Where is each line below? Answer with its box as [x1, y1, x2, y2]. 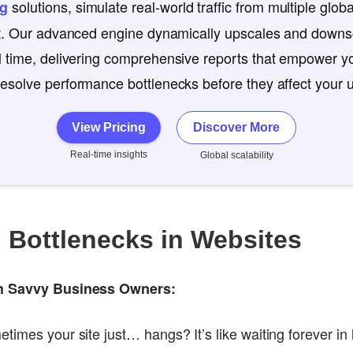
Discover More [193, 121, 281, 134]
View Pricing [72, 121, 146, 134]
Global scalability [199, 150, 273, 161]
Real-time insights [70, 149, 147, 160]
